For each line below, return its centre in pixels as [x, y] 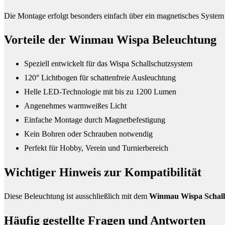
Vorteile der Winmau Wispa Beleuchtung [110, 40]
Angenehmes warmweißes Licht [75, 106]
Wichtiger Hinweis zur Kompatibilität [103, 173]
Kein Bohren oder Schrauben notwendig [88, 134]
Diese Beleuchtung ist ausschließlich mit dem [77, 196]
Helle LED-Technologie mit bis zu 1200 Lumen [100, 92]
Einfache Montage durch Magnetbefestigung [95, 120]
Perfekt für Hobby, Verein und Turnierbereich [96, 148]
